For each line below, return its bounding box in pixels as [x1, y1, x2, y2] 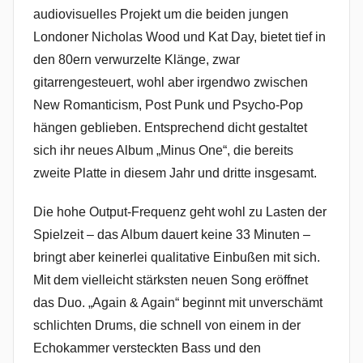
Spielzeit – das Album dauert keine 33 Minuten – [33, 227, 310, 241]
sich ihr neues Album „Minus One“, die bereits [33, 143, 293, 157]
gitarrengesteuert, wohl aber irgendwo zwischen [33, 75, 308, 89]
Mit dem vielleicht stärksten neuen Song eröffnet [33, 272, 308, 287]
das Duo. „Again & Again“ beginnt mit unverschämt [33, 295, 322, 310]
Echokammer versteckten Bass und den [33, 340, 261, 355]
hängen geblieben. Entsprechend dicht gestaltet [33, 120, 307, 135]
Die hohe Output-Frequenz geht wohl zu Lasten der [33, 204, 327, 219]
